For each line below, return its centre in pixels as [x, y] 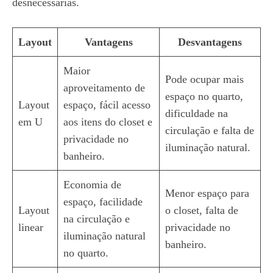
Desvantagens [210, 42]
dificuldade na [197, 113]
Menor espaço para [207, 193]
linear [31, 227]
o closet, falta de [202, 210]
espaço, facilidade [103, 202]
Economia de [92, 185]
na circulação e [97, 219]
